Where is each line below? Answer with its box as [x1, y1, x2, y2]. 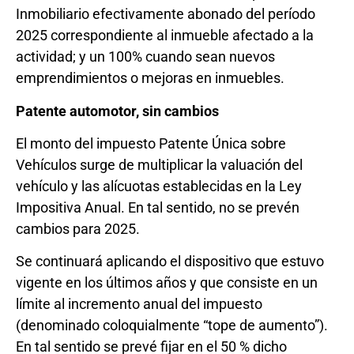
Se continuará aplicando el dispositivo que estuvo [16, 253, 324, 270]
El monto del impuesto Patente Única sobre [16, 134, 286, 152]
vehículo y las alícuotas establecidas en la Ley [16, 177, 302, 194]
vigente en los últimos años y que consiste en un [16, 274, 318, 292]
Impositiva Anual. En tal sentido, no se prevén [16, 198, 299, 216]
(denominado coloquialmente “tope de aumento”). [16, 317, 328, 334]
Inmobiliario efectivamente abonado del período [16, 6, 315, 23]
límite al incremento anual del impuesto [16, 296, 262, 313]
